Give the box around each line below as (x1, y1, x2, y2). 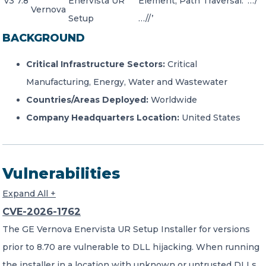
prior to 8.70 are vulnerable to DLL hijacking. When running (2, 242, 259, 252)
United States (182, 112, 240, 123)
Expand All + (2, 188, 56, 199)
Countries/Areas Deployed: (26, 94, 151, 105)
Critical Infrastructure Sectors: (26, 59, 167, 69)
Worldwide (151, 94, 197, 105)
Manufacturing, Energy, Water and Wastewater (26, 77, 227, 87)
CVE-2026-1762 (2, 205, 81, 217)
